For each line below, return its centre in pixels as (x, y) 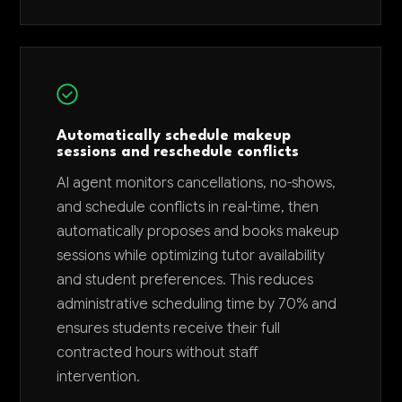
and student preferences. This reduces (185, 280)
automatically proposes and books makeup (198, 231)
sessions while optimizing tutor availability (191, 255)
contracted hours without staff (158, 352)
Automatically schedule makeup (174, 136)
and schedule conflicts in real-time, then (188, 207)
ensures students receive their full (169, 328)
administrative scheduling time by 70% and (197, 304)
